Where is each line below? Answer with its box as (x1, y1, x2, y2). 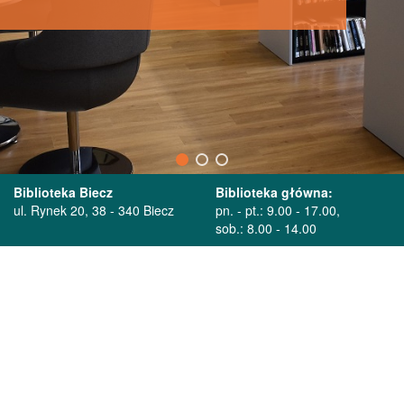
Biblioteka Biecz (14, 183, 113, 202)
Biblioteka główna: (216, 183, 333, 202)
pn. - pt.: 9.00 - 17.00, (216, 201, 340, 220)
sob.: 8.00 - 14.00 (216, 219, 317, 238)
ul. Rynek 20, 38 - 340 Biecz (14, 201, 174, 220)
